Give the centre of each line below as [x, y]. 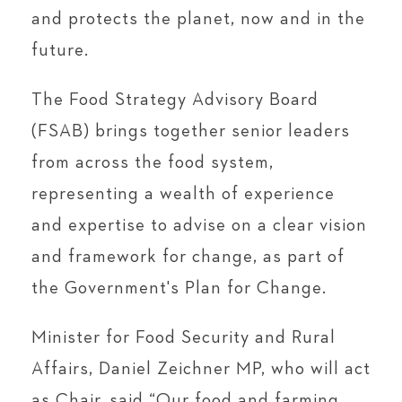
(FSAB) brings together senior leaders [191, 131]
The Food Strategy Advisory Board [175, 99]
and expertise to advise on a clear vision [199, 225]
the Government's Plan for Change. [179, 288]
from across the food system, [153, 162]
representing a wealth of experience [183, 193]
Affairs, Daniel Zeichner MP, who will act [201, 368]
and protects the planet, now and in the [198, 18]
